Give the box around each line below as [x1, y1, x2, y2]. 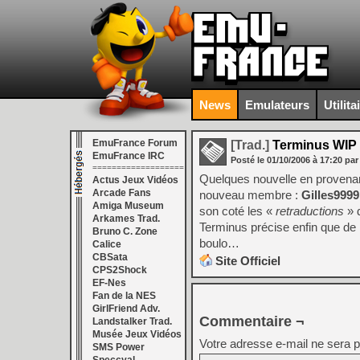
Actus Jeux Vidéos [92, 174, 178, 186]
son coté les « [199, 204, 276, 218]
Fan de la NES [92, 290, 156, 301]
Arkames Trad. [92, 213, 160, 224]
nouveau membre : [199, 188, 301, 202]
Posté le [231, 155, 267, 165]
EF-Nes [92, 277, 126, 288]
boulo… [199, 236, 239, 250]
